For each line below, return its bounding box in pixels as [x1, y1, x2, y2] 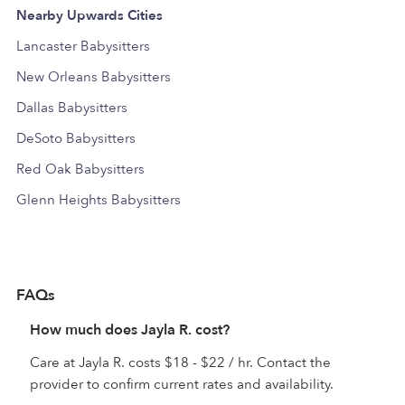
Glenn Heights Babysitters [16, 190, 181, 209]
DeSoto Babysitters [16, 128, 136, 147]
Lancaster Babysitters [16, 36, 150, 55]
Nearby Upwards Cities [16, 5, 163, 24]
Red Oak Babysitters [16, 159, 145, 178]
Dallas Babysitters [16, 98, 127, 117]
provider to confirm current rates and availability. [30, 374, 334, 393]
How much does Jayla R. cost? [30, 319, 230, 340]
